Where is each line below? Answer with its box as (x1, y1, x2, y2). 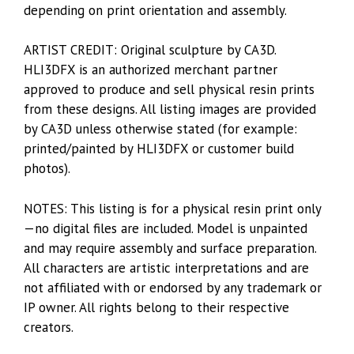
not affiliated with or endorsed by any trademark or (24, 278, 322, 296)
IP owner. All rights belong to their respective (24, 298, 289, 316)
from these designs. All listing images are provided (24, 100, 316, 118)
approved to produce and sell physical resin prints (24, 81, 314, 98)
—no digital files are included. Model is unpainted (24, 219, 307, 237)
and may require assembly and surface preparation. (24, 239, 316, 257)
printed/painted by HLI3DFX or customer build (24, 140, 294, 157)
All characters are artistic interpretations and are (24, 258, 309, 277)
